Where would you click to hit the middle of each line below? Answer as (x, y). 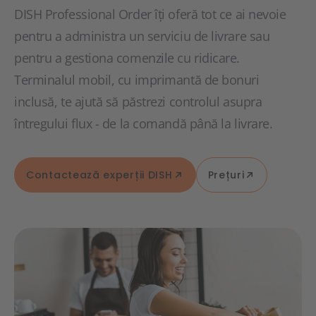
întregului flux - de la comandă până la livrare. (144, 123)
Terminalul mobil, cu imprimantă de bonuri (137, 80)
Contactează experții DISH (99, 175)
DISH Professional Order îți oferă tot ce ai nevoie (150, 14)
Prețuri (226, 175)
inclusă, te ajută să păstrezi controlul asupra (138, 102)
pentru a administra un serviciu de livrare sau (142, 36)
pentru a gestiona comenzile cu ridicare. (127, 58)
